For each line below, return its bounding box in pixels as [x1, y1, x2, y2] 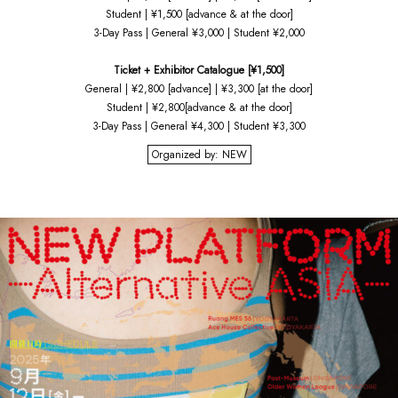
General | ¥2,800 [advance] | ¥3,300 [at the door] [85, 81, 313, 98]
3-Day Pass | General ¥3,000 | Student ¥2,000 [93, 25, 305, 42]
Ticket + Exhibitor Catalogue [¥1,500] [114, 62, 284, 79]
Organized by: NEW [151, 147, 247, 163]
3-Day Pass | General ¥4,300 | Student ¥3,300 [92, 118, 306, 135]
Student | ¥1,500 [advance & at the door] [105, 6, 293, 23]
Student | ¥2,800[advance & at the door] [106, 99, 292, 116]
